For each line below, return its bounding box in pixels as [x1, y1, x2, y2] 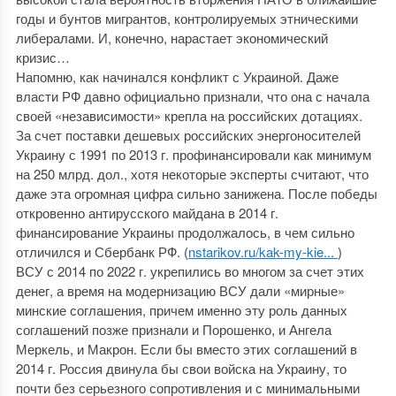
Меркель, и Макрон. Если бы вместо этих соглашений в [15, 339, 357, 358]
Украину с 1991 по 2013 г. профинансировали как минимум [15, 145, 371, 164]
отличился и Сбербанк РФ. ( [15, 242, 188, 261]
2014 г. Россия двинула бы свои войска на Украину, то [15, 359, 346, 377]
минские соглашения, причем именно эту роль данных [15, 301, 347, 319]
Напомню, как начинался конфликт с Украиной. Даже [15, 67, 339, 86]
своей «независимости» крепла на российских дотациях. [15, 106, 362, 125]
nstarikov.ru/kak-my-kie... [187, 242, 338, 261]
